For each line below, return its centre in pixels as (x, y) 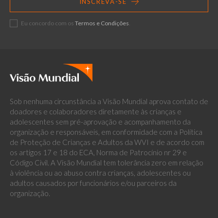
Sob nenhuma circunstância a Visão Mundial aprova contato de (109, 101)
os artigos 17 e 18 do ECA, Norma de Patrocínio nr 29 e (98, 153)
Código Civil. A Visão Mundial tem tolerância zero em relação (107, 163)
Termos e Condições (102, 23)
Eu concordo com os (48, 23)
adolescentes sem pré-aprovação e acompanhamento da (100, 122)
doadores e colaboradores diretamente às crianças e (96, 112)
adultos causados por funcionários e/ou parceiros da (93, 183)
